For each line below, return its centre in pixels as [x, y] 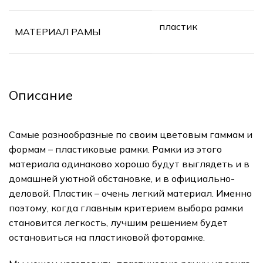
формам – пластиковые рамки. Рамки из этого [115, 149]
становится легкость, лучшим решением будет [118, 222]
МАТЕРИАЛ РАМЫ [58, 31]
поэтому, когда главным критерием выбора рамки [126, 208]
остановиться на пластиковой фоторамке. [107, 237]
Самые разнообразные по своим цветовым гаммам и [131, 134]
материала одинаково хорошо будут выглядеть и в [129, 163]
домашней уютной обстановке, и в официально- [122, 178]
